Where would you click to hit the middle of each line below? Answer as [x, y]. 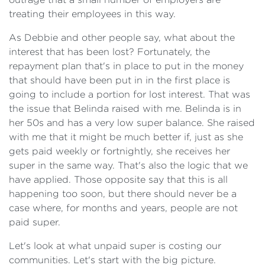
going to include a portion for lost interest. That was [130, 94]
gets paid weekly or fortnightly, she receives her [119, 151]
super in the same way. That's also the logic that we [128, 165]
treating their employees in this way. [92, 14]
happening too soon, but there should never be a [123, 194]
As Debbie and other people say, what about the [122, 38]
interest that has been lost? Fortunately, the [109, 52]
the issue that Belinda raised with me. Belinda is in [125, 109]
